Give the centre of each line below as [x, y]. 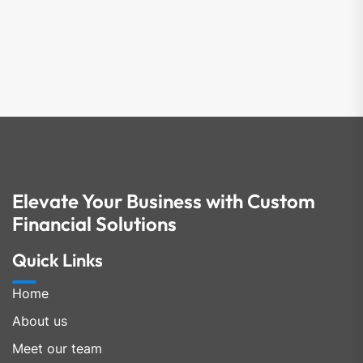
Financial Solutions [94, 224]
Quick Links [58, 260]
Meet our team [57, 348]
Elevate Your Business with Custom [164, 201]
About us [40, 321]
